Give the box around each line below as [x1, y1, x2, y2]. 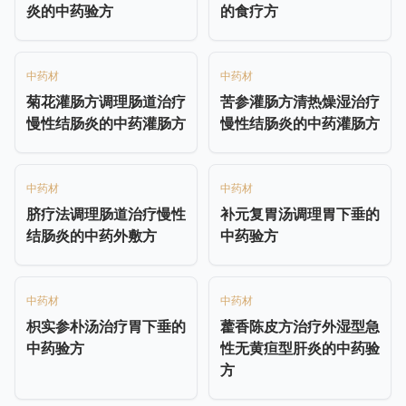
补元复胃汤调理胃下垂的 [220, 203, 380, 224]
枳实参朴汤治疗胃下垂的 [26, 315, 186, 336]
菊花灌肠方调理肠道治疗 [26, 91, 186, 111]
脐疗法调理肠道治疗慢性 [26, 203, 186, 224]
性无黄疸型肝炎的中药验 [220, 337, 380, 358]
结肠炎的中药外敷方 [26, 225, 157, 246]
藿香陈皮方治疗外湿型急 [220, 315, 380, 336]
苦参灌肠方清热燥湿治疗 [220, 91, 380, 111]
